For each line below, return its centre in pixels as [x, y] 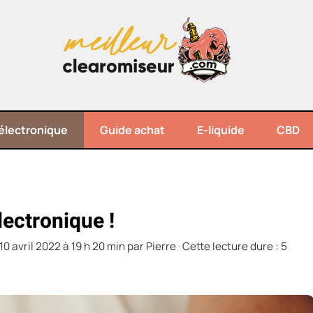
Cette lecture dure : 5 [235, 247]
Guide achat [132, 130]
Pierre [161, 247]
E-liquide [220, 130]
